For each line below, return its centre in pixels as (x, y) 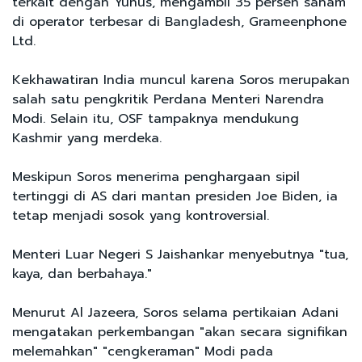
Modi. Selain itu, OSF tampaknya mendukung (156, 118)
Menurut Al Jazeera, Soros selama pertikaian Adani (175, 312)
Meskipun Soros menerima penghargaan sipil (156, 177)
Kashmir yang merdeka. (87, 138)
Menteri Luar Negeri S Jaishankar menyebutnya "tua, (180, 254)
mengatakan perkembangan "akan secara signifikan (180, 332)
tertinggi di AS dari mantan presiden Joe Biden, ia (175, 196)
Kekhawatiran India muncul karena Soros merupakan (181, 80)
